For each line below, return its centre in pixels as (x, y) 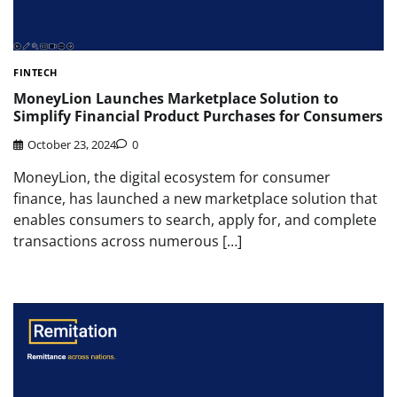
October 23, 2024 (72, 145)
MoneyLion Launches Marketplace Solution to (176, 98)
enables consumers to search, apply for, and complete (195, 220)
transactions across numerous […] (128, 241)
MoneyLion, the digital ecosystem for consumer (172, 178)
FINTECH (35, 73)
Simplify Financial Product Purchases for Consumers (198, 116)
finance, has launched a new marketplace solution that (195, 199)
